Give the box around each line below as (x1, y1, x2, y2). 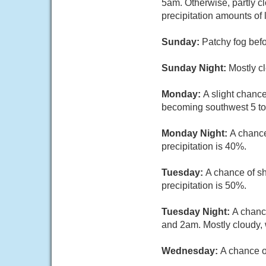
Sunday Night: (161, 63, 229, 73)
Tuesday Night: (161, 207, 232, 217)
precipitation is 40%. (161, 141, 246, 151)
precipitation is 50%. (161, 180, 246, 191)
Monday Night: (161, 128, 230, 138)
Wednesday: (161, 246, 220, 256)
